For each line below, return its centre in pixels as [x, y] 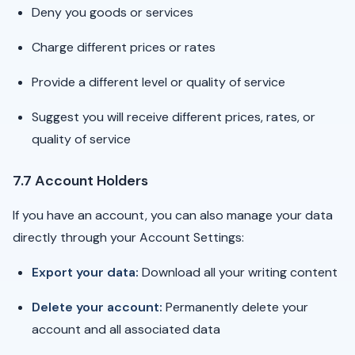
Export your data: [85, 272]
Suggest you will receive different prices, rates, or [174, 117]
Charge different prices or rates [124, 47]
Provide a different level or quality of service [158, 82]
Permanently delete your [235, 307]
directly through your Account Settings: [128, 237]
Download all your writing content [238, 272]
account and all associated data [126, 329]
